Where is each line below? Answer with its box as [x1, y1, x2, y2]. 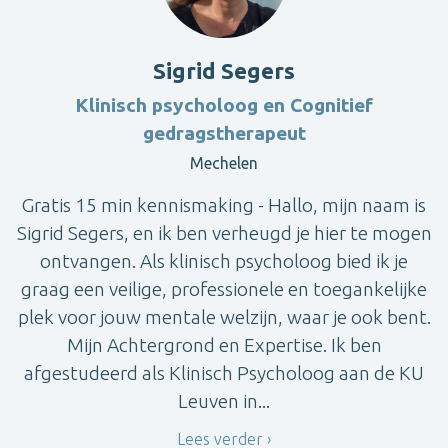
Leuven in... [178, 390, 270, 413]
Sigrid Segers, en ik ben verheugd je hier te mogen [16, 222, 432, 245]
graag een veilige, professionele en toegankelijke [21, 278, 427, 301]
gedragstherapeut [142, 122, 306, 145]
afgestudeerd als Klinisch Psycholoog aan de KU [24, 362, 424, 385]
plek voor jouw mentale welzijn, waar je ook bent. [17, 306, 431, 329]
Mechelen [190, 154, 258, 173]
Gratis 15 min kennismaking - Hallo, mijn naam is [22, 194, 426, 217]
